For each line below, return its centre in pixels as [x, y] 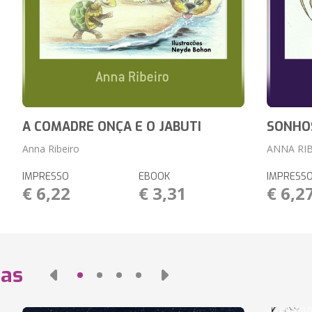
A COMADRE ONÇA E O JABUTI [111, 127]
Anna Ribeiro [50, 149]
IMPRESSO [45, 177]
